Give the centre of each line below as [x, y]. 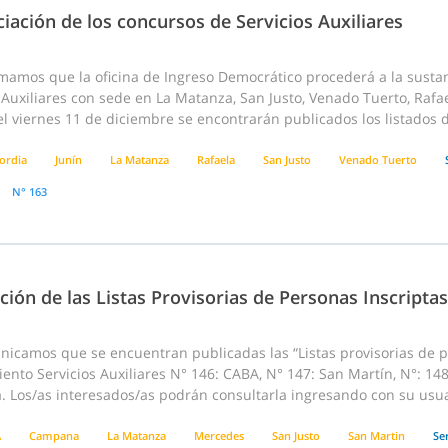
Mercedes [219, 436]
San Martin [376, 436]
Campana [54, 436]
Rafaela [216, 160]
